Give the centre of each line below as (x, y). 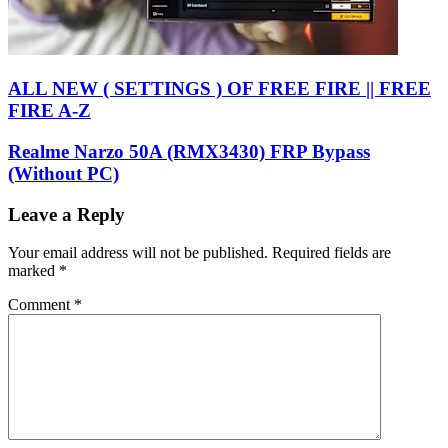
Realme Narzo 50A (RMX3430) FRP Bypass (189, 151)
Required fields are (331, 253)
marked (33, 271)
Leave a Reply (66, 214)
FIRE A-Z (49, 111)
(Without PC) (63, 173)
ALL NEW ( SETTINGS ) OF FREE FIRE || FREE (219, 89)
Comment (41, 305)
